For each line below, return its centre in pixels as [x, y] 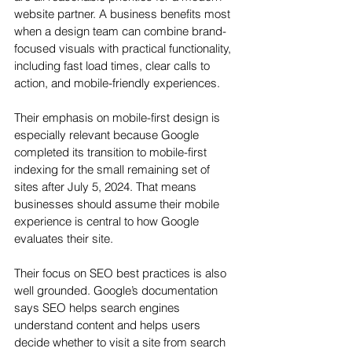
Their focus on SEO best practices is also [122, 273]
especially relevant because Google [108, 135]
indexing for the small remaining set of [114, 170]
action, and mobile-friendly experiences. [117, 83]
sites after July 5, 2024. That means [107, 187]
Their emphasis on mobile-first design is [119, 118]
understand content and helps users [109, 325]
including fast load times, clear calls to [114, 66]
